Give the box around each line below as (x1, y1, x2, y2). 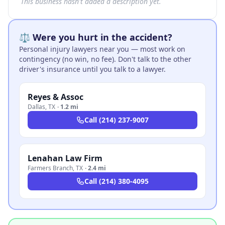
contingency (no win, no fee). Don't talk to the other (19, 54, 191, 64)
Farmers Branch (28, 164, 73, 172)
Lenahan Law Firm (28, 153, 102, 164)
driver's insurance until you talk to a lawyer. (19, 64, 166, 74)
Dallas (28, 102, 45, 111)
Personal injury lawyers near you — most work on (19, 44, 185, 54)
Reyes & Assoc (28, 91, 83, 102)
